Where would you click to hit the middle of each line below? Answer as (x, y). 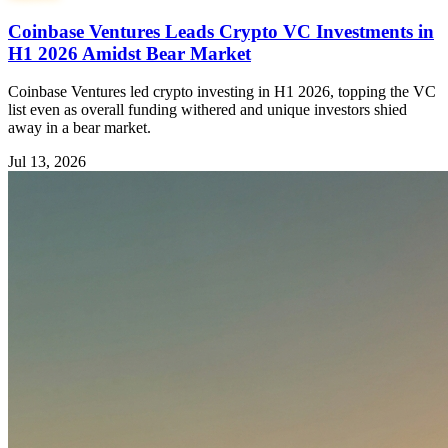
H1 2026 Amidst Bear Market (129, 53)
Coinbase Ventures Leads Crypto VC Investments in (221, 31)
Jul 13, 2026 (47, 162)
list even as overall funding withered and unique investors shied (207, 110)
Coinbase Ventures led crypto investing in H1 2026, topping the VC (222, 92)
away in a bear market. (79, 128)
